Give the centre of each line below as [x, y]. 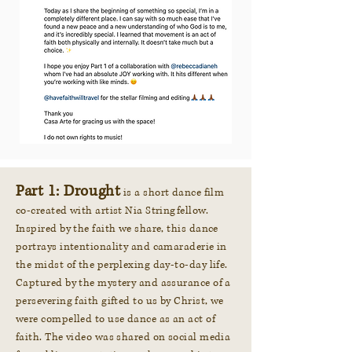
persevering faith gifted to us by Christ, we [120, 301]
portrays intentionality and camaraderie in [121, 247]
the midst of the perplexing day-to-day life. [122, 265]
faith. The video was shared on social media [123, 337]
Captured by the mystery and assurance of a [123, 283]
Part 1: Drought [68, 191]
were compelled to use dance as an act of [115, 319]
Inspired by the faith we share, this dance [117, 229]
